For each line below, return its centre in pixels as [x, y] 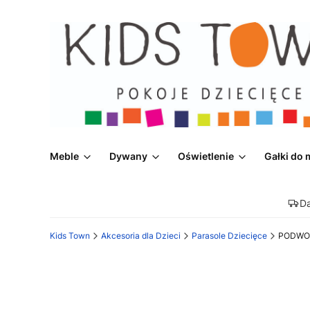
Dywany [128, 156]
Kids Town [70, 236]
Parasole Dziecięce [229, 236]
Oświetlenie [206, 156]
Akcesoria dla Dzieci [141, 236]
